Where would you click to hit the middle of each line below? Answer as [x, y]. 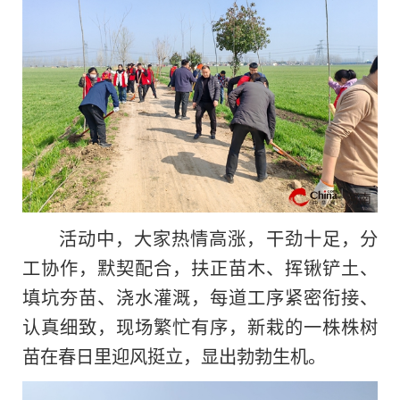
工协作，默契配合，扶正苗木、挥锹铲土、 [200, 267]
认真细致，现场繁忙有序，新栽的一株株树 [200, 326]
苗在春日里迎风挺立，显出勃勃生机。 [174, 356]
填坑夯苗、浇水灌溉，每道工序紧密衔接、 [200, 297]
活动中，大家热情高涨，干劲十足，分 [218, 238]
